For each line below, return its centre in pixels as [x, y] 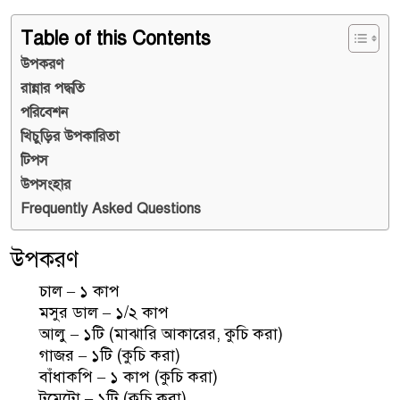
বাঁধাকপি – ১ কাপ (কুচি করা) [129, 376]
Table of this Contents [116, 37]
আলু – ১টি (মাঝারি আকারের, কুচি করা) [161, 333]
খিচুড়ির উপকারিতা [70, 136]
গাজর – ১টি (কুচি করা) [110, 355]
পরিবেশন [44, 112]
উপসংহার [46, 184]
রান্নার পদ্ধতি [53, 88]
